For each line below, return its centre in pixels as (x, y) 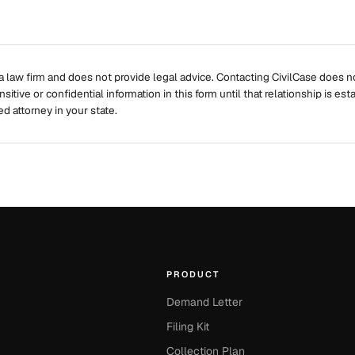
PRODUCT (193, 274)
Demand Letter (205, 302)
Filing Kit (188, 326)
